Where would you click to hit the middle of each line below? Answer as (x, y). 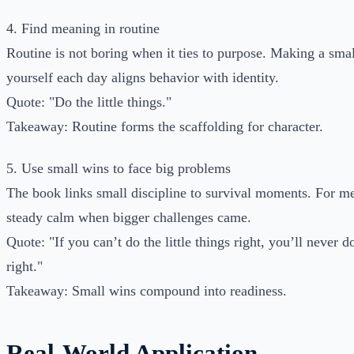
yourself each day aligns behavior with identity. (143, 77)
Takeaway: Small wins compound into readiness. (147, 291)
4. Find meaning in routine (83, 28)
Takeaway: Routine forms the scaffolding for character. (165, 126)
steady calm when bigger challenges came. (129, 218)
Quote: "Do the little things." (89, 102)
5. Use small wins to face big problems (119, 169)
